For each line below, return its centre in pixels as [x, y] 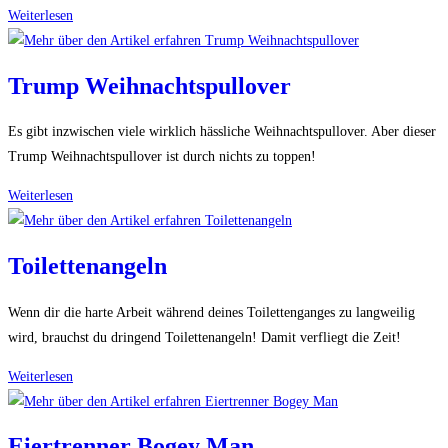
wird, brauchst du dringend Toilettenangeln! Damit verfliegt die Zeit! [204, 337]
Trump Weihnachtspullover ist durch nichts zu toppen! [162, 157]
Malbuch [96, 65]
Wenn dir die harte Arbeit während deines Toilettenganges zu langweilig [211, 312]
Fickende [97, 15]
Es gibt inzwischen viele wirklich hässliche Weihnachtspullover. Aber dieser [222, 132]
